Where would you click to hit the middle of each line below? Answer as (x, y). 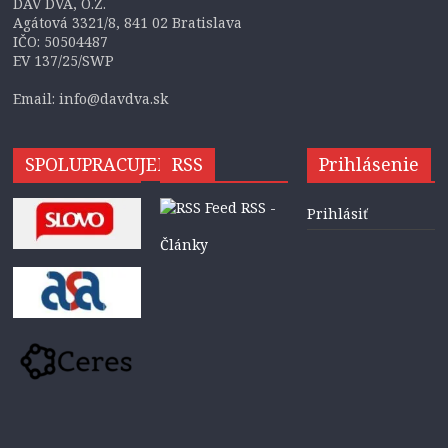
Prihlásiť (337, 213)
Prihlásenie (368, 163)
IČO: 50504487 (61, 41)
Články (184, 244)
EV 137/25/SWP (64, 60)
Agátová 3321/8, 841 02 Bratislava (128, 22)
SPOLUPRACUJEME (105, 163)
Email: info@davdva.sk (91, 98)
